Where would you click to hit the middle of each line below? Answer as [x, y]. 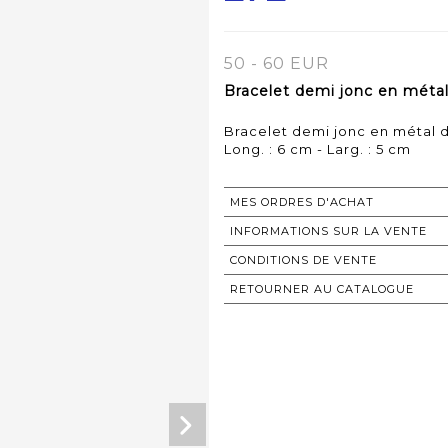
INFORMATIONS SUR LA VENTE [328, 231]
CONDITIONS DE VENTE [303, 260]
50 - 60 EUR [276, 64]
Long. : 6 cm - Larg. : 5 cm [317, 149]
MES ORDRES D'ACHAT [302, 202]
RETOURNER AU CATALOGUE [322, 289]
